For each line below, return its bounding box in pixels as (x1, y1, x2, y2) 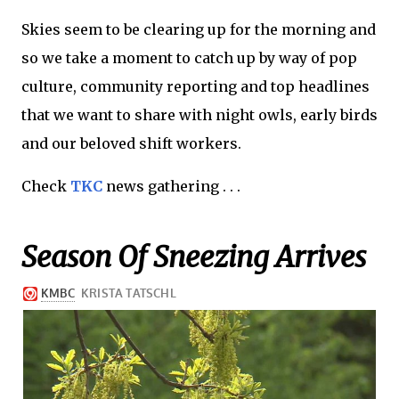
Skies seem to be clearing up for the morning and (21, 20, 376, 38)
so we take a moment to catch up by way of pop (21, 48, 357, 67)
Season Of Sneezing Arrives (21, 239, 366, 275)
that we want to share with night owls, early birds (21, 105, 378, 124)
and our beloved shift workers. (21, 134, 241, 152)
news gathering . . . (106, 176, 240, 195)
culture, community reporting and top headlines (21, 77, 370, 95)
